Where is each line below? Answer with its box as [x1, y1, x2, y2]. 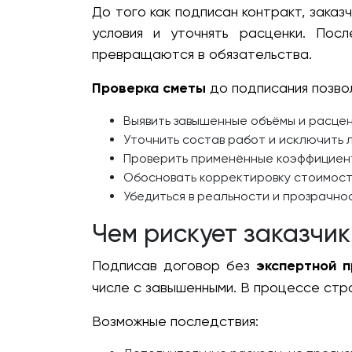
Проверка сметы [92, 79, 206, 97]
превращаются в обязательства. [92, 46, 312, 63]
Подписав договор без [92, 257, 256, 274]
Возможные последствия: [92, 313, 258, 330]
